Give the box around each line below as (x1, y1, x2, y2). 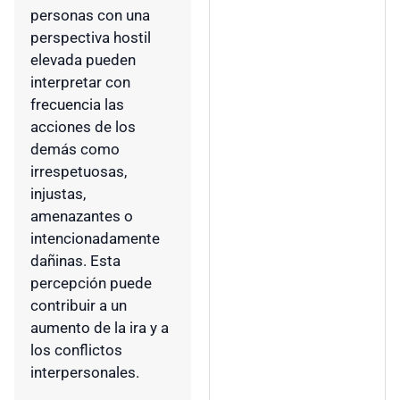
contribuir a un (30, 296, 127, 315)
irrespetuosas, (30, 162, 127, 181)
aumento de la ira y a (30, 319, 169, 337)
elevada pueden (30, 51, 136, 70)
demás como (30, 140, 120, 159)
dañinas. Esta (30, 252, 121, 271)
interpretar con (30, 73, 130, 92)
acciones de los (30, 118, 136, 137)
